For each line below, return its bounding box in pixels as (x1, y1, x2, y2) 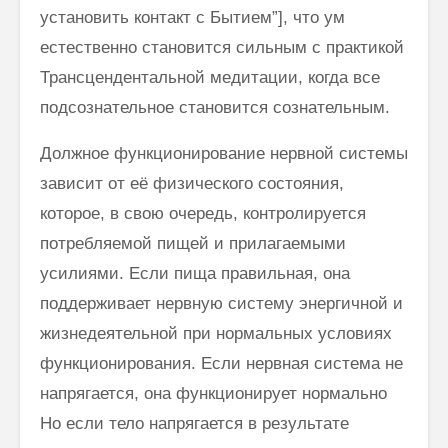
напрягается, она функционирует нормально (40, 383, 387, 403)
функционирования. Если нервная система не (40, 353, 403, 373)
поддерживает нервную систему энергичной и (40, 293, 403, 313)
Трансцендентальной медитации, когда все (40, 67, 380, 87)
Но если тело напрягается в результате (40, 413, 349, 433)
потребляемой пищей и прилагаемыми (40, 233, 346, 253)
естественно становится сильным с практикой (40, 37, 404, 57)
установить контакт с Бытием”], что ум (40, 7, 345, 27)
